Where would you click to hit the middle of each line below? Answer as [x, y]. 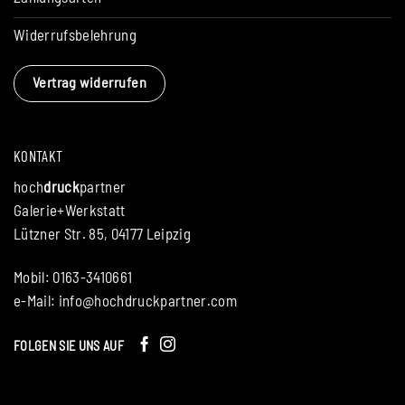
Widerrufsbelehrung [75, 34]
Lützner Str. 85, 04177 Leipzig [103, 234]
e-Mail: [36, 301]
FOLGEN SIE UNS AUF [69, 346]
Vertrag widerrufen [89, 81]
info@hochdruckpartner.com [148, 301]
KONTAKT [38, 155]
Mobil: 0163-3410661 [73, 277]
